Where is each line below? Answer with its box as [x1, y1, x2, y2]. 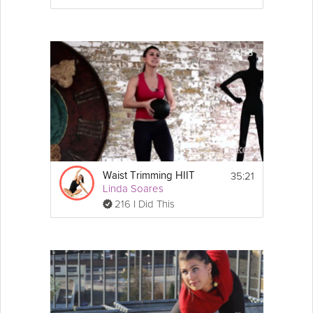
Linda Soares [102, 182, 163, 195]
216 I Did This [114, 197, 175, 210]
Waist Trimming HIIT [102, 170, 195, 181]
